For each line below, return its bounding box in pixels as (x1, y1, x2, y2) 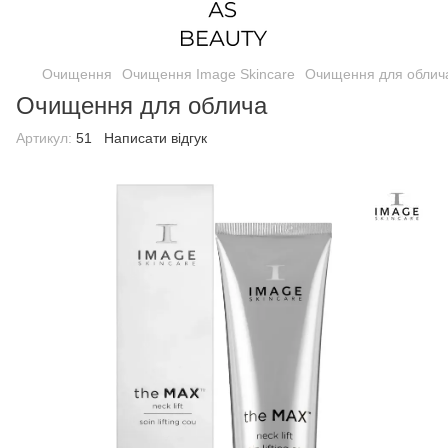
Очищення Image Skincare (122, 66, 295, 82)
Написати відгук (104, 130, 207, 146)
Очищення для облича (16, 92, 267, 119)
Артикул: (16, 130, 72, 146)
